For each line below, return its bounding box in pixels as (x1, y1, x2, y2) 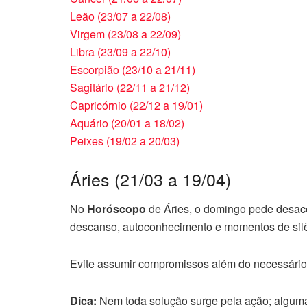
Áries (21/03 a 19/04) (70, 167, 231, 191)
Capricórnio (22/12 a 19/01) (70, 97, 203, 113)
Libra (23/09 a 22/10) (70, 44, 171, 60)
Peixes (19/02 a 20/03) (70, 133, 180, 149)
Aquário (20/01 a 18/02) (70, 115, 184, 131)
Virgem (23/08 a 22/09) (70, 26, 181, 42)
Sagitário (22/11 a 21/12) (70, 79, 190, 95)
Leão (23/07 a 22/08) (70, 8, 171, 24)
